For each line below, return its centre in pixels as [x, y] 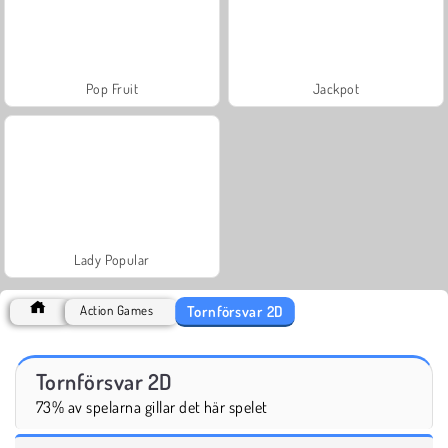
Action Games [117, 309]
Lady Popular [112, 259]
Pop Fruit [112, 88]
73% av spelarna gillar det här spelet [152, 406]
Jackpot [336, 88]
